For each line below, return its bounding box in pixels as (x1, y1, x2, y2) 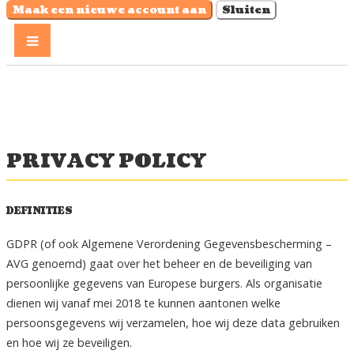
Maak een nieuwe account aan (13, 2, 206, 18)
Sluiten (222, 2, 270, 18)
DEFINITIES (6, 205, 73, 219)
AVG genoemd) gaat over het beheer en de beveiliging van (6, 256, 312, 272)
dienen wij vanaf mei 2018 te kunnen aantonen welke (6, 296, 281, 311)
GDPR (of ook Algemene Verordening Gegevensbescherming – (6, 236, 332, 252)
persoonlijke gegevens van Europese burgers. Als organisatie (6, 276, 322, 292)
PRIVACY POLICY (6, 148, 206, 175)
